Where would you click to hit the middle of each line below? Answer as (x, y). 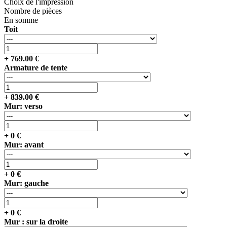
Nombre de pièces (33, 11)
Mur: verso (23, 106)
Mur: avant (24, 144)
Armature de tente (36, 67)
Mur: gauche (26, 183)
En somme (21, 20)
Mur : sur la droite (36, 221)
